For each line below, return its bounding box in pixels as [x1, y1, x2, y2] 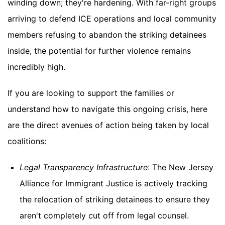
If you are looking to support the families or [8, 88, 174, 98]
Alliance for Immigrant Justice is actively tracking [20, 178, 207, 189]
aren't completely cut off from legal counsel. [20, 210, 189, 221]
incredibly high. [8, 62, 65, 72]
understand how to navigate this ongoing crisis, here [8, 104, 207, 115]
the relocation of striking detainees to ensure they [20, 194, 210, 205]
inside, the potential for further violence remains [8, 46, 191, 56]
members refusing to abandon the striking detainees [8, 30, 206, 40]
